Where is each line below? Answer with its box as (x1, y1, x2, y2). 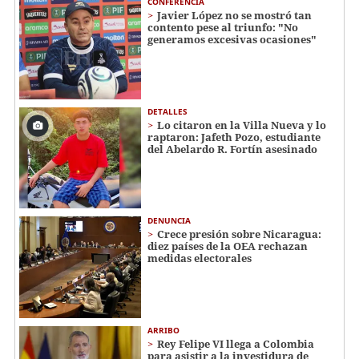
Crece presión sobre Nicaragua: (157, 227, 321, 242)
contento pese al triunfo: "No (147, 19, 298, 34)
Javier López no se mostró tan (157, 7, 312, 22)
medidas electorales (147, 251, 252, 266)
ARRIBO (147, 324, 179, 336)
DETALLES (147, 105, 188, 117)
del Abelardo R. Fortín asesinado (147, 141, 317, 156)
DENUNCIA (147, 215, 191, 227)
